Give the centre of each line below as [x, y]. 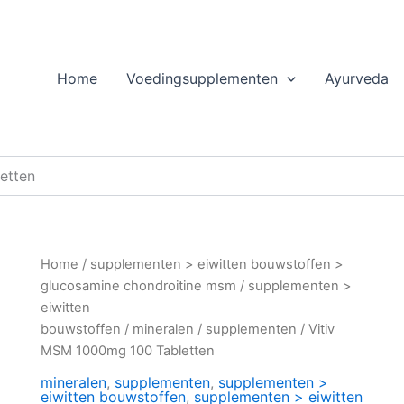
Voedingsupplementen [202, 78]
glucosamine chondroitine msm [138, 286]
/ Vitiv [315, 329]
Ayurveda [357, 78]
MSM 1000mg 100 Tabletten [127, 351]
